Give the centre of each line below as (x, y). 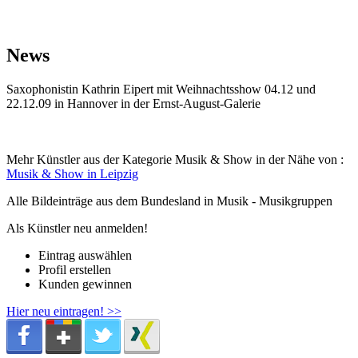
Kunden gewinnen (85, 284)
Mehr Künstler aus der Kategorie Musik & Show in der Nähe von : (175, 160)
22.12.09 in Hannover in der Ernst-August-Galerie (133, 104)
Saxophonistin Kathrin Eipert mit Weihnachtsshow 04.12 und (161, 89)
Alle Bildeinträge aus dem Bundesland (105, 201)
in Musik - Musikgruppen (268, 201)
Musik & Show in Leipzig (72, 174)
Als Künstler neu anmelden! (77, 229)
